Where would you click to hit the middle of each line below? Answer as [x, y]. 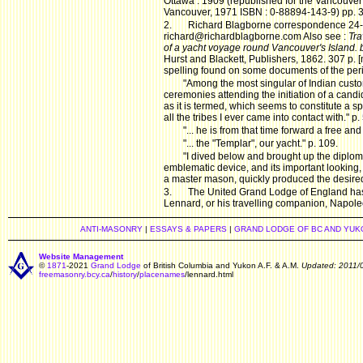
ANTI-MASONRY [111, 229]
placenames [162, 274]
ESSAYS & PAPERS [188, 229]
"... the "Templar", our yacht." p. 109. [261, 144]
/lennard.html [209, 274]
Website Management [81, 256]
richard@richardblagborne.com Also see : [256, 37]
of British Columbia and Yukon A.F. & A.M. [221, 265]
